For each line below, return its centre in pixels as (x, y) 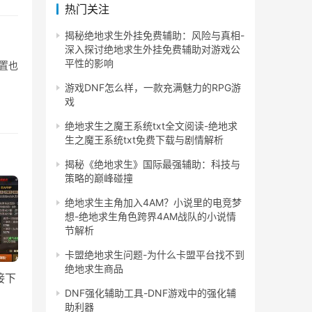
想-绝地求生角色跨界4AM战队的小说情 (150, 216)
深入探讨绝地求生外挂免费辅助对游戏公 (153, 49)
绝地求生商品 (94, 268)
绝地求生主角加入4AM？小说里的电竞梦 (153, 202)
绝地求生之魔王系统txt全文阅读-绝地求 (151, 126)
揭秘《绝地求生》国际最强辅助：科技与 (153, 164)
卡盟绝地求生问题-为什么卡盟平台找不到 (155, 255)
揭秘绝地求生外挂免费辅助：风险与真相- (155, 35)
